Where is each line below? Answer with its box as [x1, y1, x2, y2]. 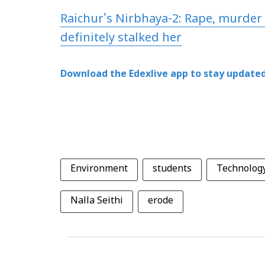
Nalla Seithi [70, 195, 123, 207]
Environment [70, 163, 128, 175]
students [153, 163, 192, 175]
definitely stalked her [60, 31, 182, 46]
